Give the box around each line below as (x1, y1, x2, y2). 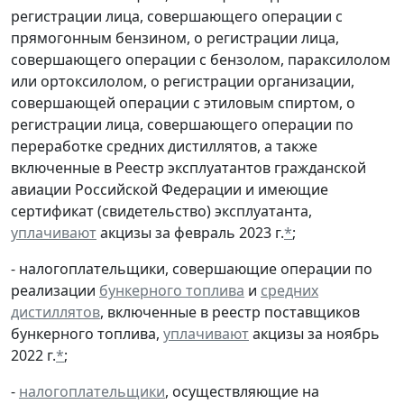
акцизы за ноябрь (249, 323, 380, 344)
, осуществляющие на (165, 381, 319, 401)
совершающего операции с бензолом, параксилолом (11, 49, 390, 69)
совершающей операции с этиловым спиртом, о (11, 92, 355, 113)
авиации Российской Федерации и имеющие (11, 179, 328, 199)
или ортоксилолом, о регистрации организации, (11, 70, 354, 91)
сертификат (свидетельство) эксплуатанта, (11, 200, 312, 221)
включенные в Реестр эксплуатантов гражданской (11, 157, 366, 178)
